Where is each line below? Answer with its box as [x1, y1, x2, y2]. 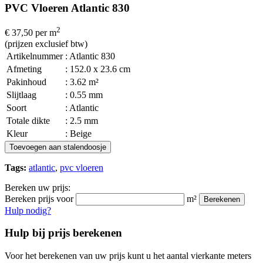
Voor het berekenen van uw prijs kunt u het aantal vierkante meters [5, 251, 251, 261]
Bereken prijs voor [5, 193, 73, 204]
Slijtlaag [6, 89, 36, 100]
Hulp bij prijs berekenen [5, 227, 122, 240]
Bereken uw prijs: [5, 182, 70, 193]
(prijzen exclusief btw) [5, 38, 87, 49]
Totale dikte [6, 115, 50, 126]
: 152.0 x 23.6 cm [65, 63, 130, 74]
